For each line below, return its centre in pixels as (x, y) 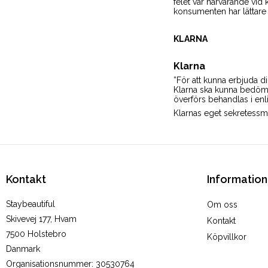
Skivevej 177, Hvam (41, 219)
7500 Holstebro (36, 234)
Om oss (222, 205)
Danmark (23, 249)
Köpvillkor (227, 237)
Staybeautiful (31, 204)
